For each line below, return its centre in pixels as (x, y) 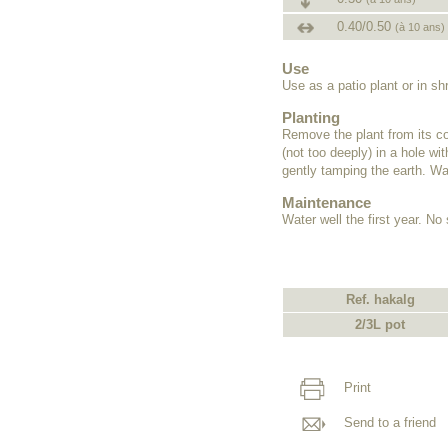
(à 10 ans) (420, 27)
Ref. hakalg (380, 299)
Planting (311, 117)
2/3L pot (380, 324)
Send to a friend (388, 422)
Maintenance (326, 202)
